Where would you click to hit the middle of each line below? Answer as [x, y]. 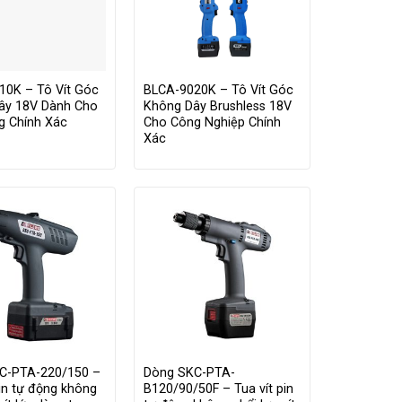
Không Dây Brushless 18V [217, 107]
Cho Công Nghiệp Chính [212, 123]
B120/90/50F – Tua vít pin [218, 389]
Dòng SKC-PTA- [189, 373]
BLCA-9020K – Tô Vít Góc [218, 91]
